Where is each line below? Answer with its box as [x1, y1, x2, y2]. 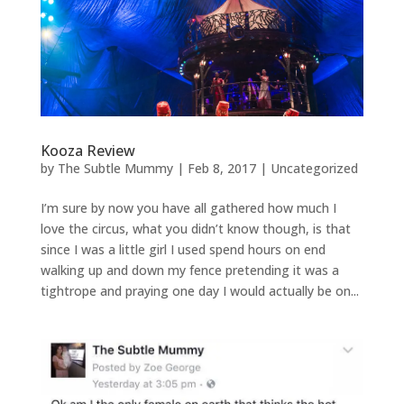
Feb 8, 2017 [187, 159, 256, 177]
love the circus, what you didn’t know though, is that [40, 219, 351, 237]
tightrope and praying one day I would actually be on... [40, 281, 359, 299]
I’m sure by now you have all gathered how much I [40, 198, 336, 216]
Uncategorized [270, 159, 358, 177]
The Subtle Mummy [57, 159, 173, 177]
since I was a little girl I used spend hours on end [40, 240, 326, 258]
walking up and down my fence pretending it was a [40, 261, 339, 279]
